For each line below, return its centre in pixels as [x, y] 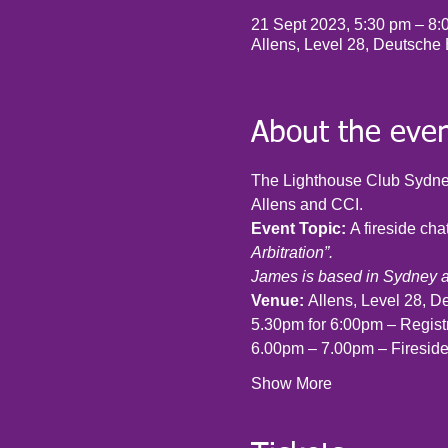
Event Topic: [300, 228]
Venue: [279, 300]
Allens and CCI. [306, 204]
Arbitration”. [291, 252]
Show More [291, 383]
